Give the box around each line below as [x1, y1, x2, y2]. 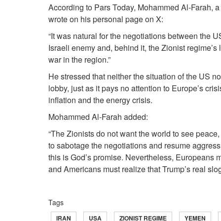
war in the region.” [48, 54, 110, 66]
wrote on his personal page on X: [48, 13, 165, 25]
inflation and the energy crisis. [48, 94, 152, 106]
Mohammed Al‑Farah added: [48, 111, 150, 123]
